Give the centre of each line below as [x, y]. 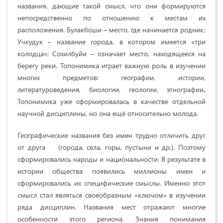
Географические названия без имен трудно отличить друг [111, 135]
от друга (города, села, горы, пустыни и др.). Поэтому [111, 147]
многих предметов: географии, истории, [111, 77]
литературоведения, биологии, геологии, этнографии [111, 89]
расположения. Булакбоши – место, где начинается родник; [111, 29]
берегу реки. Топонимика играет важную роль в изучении [111, 65]
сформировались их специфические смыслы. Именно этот [111, 183]
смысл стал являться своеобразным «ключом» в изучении [111, 195]
